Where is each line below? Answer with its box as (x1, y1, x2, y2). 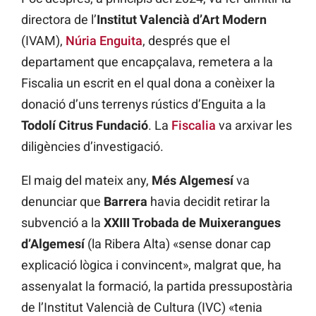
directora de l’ (21, 11, 97, 27)
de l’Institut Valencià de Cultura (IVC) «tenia (21, 299, 262, 315)
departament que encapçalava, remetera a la (21, 54, 273, 69)
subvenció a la (21, 214, 104, 230)
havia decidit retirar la (147, 193, 270, 209)
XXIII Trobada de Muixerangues (104, 214, 281, 230)
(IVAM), (21, 32, 66, 48)
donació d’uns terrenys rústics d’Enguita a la (21, 96, 266, 111)
